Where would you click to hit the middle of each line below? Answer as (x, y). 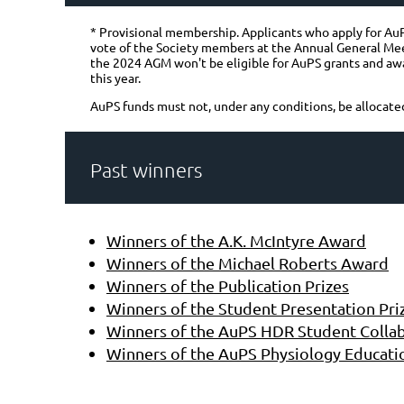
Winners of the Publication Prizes (228, 286)
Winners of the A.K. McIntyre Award (236, 241)
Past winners (146, 170)
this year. (115, 78)
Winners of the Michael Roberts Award (248, 263)
